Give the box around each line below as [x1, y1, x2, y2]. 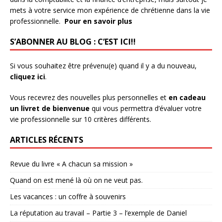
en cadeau [168, 92, 206, 102]
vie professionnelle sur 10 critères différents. [10, 114, 151, 124]
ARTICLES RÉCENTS [10, 134, 83, 145]
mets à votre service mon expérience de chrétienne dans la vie [10, 5, 210, 15]
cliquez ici [10, 71, 45, 81]
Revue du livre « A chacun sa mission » [10, 159, 133, 168]
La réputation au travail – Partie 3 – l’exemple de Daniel [10, 208, 187, 218]
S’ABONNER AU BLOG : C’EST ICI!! [10, 36, 136, 47]
